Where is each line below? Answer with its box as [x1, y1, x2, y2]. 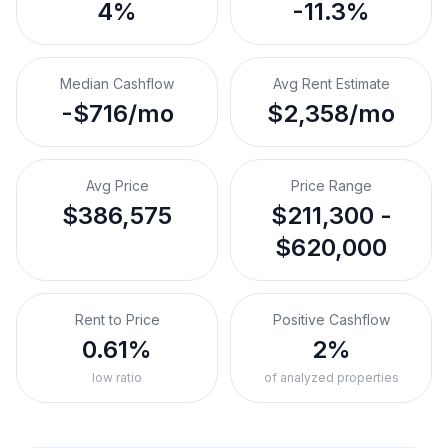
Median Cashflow [60, 75, 174, 92]
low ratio [92, 370, 142, 385]
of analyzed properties [263, 370, 399, 385]
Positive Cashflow [272, 311, 390, 328]
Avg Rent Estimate [272, 75, 390, 92]
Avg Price [85, 177, 149, 194]
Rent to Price [74, 311, 160, 328]
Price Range [290, 177, 372, 194]
